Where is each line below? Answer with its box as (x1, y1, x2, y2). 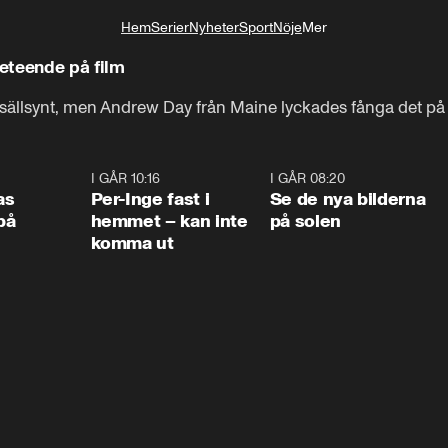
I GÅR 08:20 (269, 170, 345, 187)
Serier (151, 19, 189, 36)
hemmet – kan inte (90, 210, 248, 232)
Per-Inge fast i (90, 188, 210, 210)
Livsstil (277, 52, 319, 70)
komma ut (90, 232, 174, 254)
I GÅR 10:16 (90, 170, 160, 187)
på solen (269, 210, 341, 232)
